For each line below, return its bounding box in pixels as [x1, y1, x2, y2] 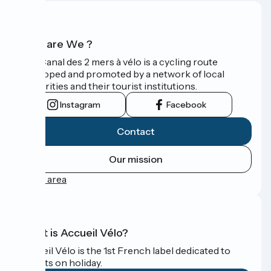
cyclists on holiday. [19, 256, 102, 269]
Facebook [166, 99, 206, 110]
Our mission [108, 152, 163, 165]
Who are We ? [19, 37, 93, 51]
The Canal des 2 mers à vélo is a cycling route [19, 55, 218, 68]
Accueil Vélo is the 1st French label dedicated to [19, 244, 230, 257]
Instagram [59, 99, 100, 110]
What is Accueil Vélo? [19, 226, 128, 240]
